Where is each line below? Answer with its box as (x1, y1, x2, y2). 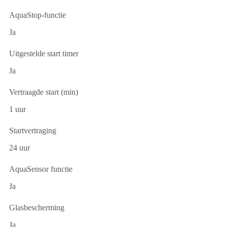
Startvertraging (9, 126, 56, 135)
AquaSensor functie (9, 164, 72, 173)
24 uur (9, 143, 30, 152)
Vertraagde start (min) (9, 87, 78, 96)
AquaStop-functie (9, 10, 66, 19)
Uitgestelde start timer (9, 49, 79, 58)
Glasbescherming (9, 203, 64, 212)
